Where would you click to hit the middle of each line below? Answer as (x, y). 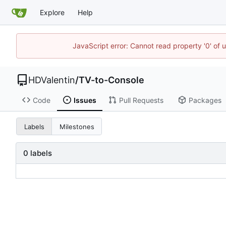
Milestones (77, 126)
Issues (85, 100)
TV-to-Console (111, 80)
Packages (205, 100)
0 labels (38, 153)
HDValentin (52, 80)
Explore (52, 12)
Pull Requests (141, 100)
